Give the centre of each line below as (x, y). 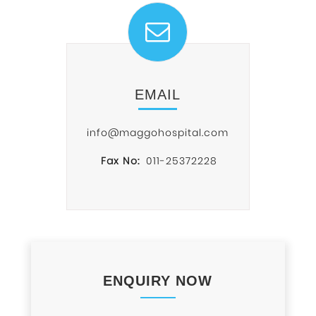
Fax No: (121, 161)
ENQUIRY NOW (158, 280)
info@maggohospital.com (158, 133)
